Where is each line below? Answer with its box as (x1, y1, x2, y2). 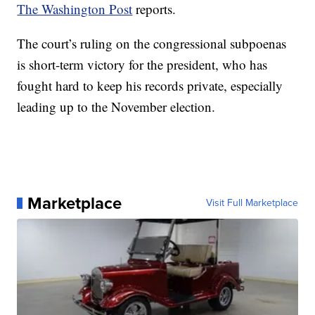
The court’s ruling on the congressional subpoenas (17, 34, 287, 52)
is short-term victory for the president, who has (17, 55, 268, 73)
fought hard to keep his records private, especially (17, 76, 283, 94)
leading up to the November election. (17, 97, 216, 115)
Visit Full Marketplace (205, 195, 298, 210)
